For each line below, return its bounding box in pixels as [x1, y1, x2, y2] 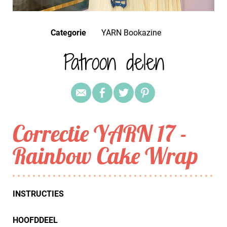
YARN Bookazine [106, 28, 161, 37]
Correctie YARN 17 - [13, 119, 187, 147]
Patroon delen [63, 47, 164, 77]
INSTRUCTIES [13, 189, 64, 199]
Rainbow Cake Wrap [13, 141, 198, 170]
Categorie [51, 28, 86, 37]
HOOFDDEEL [13, 215, 58, 225]
